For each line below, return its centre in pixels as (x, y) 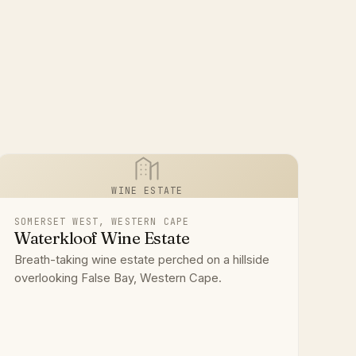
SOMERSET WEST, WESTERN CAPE (102, 221)
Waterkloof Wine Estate (102, 238)
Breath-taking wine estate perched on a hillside (142, 260)
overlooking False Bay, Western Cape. (118, 279)
